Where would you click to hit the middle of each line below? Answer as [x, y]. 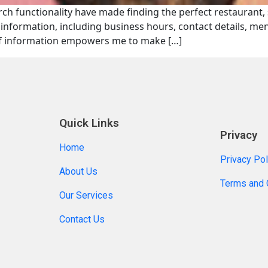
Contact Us [82, 220]
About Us [79, 172]
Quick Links [89, 123]
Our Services [88, 196]
